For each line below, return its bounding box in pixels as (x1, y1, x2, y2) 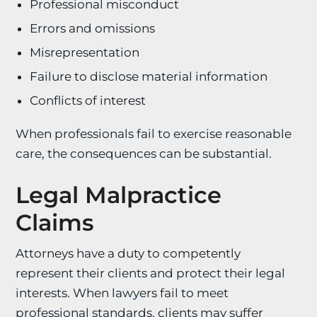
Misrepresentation (30, 45, 140, 59)
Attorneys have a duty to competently (16, 246, 241, 260)
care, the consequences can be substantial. (16, 146, 272, 161)
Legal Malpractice (16, 181, 222, 209)
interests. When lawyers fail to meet (16, 286, 229, 300)
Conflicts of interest (30, 93, 146, 108)
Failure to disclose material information (30, 69, 268, 83)
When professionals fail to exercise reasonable (16, 127, 292, 141)
